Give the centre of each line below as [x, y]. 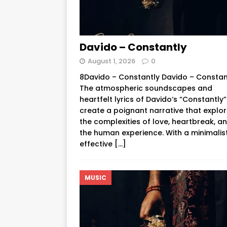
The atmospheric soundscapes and [146, 88]
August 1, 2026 [111, 61]
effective [97, 144]
